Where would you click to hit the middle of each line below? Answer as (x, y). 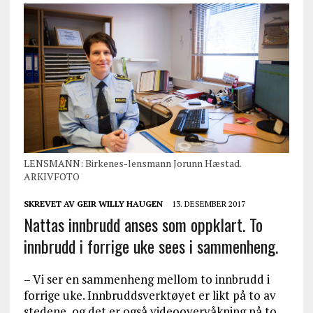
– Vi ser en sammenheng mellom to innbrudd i (146, 279)
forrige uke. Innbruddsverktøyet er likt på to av (150, 296)
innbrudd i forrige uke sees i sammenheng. (151, 246)
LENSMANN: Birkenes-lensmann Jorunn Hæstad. (132, 163)
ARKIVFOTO (51, 177)
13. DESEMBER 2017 (208, 204)
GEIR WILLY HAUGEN (119, 204)
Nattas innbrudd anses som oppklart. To (143, 225)
